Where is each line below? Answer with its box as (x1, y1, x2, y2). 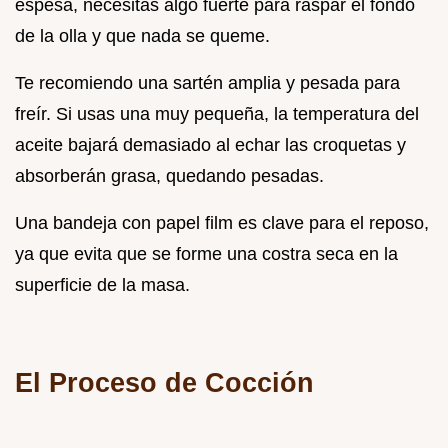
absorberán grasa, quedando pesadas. (15, 165, 324, 186)
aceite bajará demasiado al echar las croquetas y (15, 134, 406, 155)
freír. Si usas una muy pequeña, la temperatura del (15, 103, 419, 124)
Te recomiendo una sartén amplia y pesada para (15, 72, 400, 93)
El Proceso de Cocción (15, 366, 314, 398)
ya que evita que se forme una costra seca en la (15, 243, 398, 264)
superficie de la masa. (15, 274, 190, 295)
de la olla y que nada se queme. (15, 25, 270, 46)
